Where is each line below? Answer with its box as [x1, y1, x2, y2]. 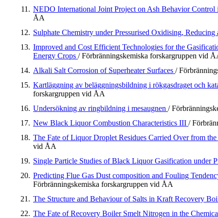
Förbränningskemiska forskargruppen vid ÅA [33, 180, 173, 189]
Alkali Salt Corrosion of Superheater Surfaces [33, 66, 175, 75]
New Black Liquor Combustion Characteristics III [33, 119, 188, 127]
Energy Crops [33, 52, 78, 60]
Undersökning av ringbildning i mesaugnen [33, 104, 168, 113]
